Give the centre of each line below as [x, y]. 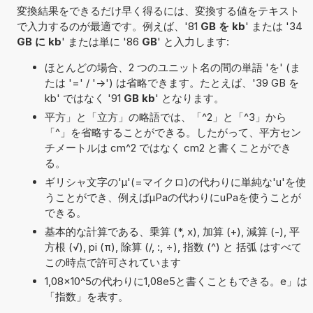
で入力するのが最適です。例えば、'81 [108, 26]
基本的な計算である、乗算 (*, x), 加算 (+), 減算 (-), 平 [172, 231]
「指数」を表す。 [86, 296]
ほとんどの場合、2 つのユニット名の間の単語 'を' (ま [172, 67]
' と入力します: [193, 41]
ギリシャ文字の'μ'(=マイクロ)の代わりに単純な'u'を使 [175, 182]
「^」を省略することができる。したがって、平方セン [173, 132]
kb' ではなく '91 [84, 98]
